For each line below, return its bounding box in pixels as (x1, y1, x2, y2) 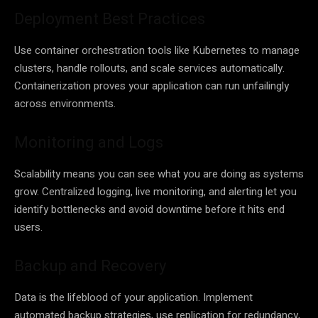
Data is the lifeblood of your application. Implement (14, 289, 253, 305)
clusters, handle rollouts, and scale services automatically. (14, 60, 285, 76)
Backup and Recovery (14, 256, 166, 275)
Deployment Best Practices (14, 9, 205, 28)
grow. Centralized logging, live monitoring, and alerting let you (14, 183, 297, 199)
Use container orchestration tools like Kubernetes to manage (14, 42, 300, 58)
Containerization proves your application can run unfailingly (14, 77, 289, 94)
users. (14, 219, 43, 235)
